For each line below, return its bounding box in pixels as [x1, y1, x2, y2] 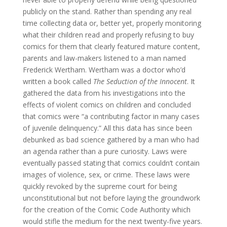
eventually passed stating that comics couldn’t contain [22, 158, 200, 168]
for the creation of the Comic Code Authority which [22, 204, 191, 214]
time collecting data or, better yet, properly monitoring [22, 18, 201, 28]
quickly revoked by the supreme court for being [22, 181, 177, 191]
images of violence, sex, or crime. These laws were [22, 169, 190, 179]
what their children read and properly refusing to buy [22, 29, 194, 40]
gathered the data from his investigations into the [22, 88, 185, 98]
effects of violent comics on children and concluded [22, 99, 191, 109]
